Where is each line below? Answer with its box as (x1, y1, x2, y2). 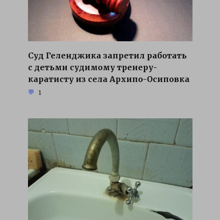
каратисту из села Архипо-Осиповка (27, 74, 190, 84)
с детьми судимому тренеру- (27, 62, 157, 72)
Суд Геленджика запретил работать (27, 50, 187, 60)
